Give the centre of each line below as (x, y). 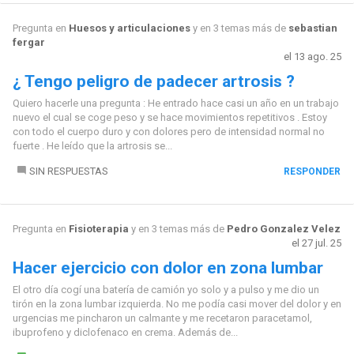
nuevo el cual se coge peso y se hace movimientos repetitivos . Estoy (169, 117)
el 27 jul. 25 (317, 243)
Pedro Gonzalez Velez (283, 228)
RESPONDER (313, 171)
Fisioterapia (98, 228)
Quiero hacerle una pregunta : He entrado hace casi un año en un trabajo (175, 103)
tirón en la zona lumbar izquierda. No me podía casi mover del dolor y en (177, 303)
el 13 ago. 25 (313, 56)
